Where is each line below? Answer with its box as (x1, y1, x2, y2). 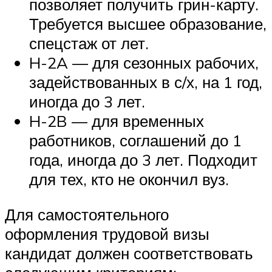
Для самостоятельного (5, 204, 173, 224)
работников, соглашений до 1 (29, 131, 242, 151)
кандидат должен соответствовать (5, 243, 253, 263)
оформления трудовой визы (5, 223, 209, 243)
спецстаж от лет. (29, 33, 149, 53)
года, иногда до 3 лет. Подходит (29, 150, 257, 170)
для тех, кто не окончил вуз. (29, 169, 229, 189)
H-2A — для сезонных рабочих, (29, 53, 259, 73)
